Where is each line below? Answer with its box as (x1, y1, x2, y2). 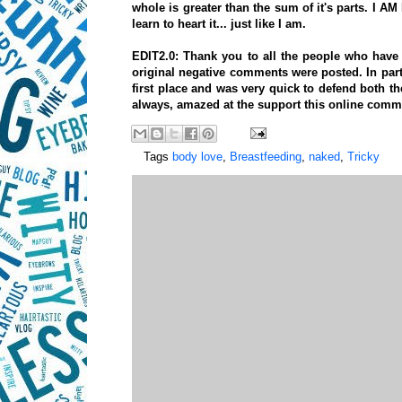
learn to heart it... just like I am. (132, 16, 306, 31)
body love (172, 149, 223, 163)
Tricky (347, 149, 380, 163)
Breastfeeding (230, 149, 301, 163)
